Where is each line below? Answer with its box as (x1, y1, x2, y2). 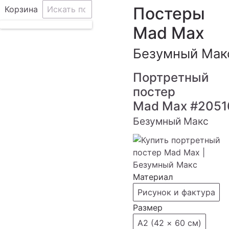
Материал (133, 172, 173, 182)
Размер (133, 202, 163, 213)
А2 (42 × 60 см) (138, 218, 201, 228)
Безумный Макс (133, 115, 209, 127)
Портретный (133, 70, 209, 85)
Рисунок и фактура (138, 187, 215, 197)
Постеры (133, 4, 205, 24)
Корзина (5, 4, 38, 14)
